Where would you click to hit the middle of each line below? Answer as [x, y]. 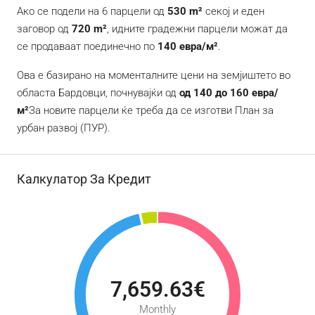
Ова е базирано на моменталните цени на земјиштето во [154, 76]
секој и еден [233, 12]
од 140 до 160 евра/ [229, 93]
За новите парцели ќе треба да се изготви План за [151, 111]
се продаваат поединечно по [87, 47]
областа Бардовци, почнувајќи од [98, 93]
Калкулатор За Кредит [84, 179]
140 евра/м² [188, 47]
